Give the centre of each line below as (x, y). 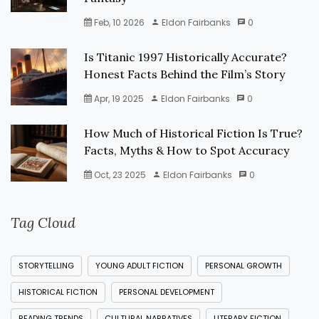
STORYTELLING (46, 266)
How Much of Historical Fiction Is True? (194, 133)
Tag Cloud (43, 223)
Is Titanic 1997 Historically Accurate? (186, 57)
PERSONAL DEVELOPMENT (167, 292)
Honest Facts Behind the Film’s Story (185, 74)
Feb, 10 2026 (119, 22)
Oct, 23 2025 (119, 175)
